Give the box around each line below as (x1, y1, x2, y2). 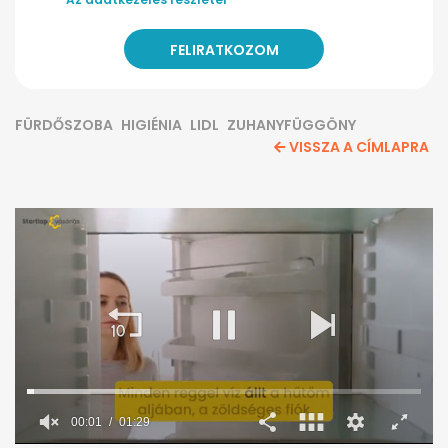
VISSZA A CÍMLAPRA (289, 137, 429, 158)
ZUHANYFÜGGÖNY (227, 115, 356, 136)
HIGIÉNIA (121, 115, 182, 136)
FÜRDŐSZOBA (15, 115, 113, 136)
